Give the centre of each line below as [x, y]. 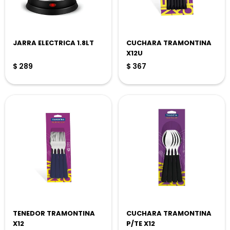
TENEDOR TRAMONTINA [54, 213]
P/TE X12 [141, 224]
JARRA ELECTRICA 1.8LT [53, 43]
